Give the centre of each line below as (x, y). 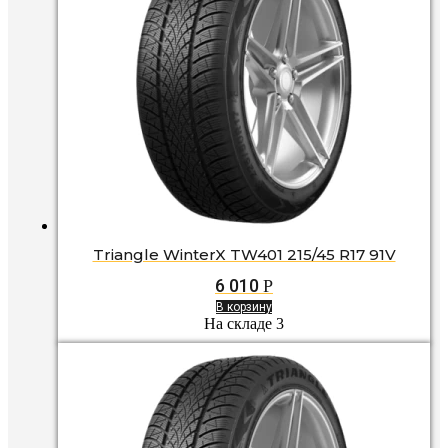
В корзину (244, 306)
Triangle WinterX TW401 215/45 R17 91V (244, 255)
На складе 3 (244, 323)
